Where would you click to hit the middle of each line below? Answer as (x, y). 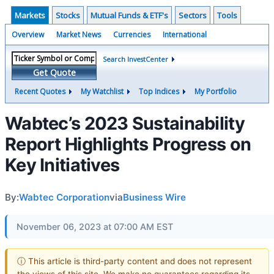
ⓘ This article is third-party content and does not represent (135, 261)
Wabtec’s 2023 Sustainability (125, 123)
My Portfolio (216, 91)
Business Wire (154, 197)
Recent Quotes (40, 91)
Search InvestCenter (135, 59)
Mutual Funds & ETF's (129, 15)
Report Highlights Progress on (128, 144)
